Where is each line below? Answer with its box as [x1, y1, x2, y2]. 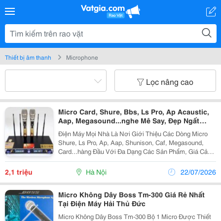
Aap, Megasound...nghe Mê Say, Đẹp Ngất [58, 115, 199, 125]
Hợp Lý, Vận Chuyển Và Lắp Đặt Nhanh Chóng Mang [58, 155, 206, 164]
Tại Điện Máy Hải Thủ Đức [58, 198, 146, 208]
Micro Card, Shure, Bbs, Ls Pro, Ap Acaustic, [58, 107, 209, 116]
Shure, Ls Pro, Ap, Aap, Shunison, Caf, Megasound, [58, 138, 204, 147]
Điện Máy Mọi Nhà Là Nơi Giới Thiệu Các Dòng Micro [58, 129, 208, 138]
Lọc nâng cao [146, 75, 193, 87]
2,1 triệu [5, 167, 33, 177]
